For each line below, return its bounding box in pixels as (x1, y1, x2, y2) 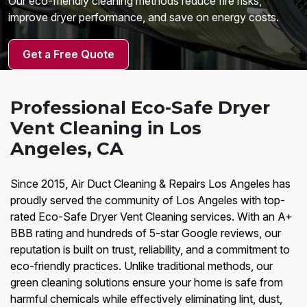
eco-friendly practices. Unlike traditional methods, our (10, 259, 273, 273)
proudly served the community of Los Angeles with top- (10, 193, 285, 207)
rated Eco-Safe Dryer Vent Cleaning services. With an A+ (10, 210, 293, 223)
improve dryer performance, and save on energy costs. (8, 10, 279, 24)
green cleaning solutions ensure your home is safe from (10, 275, 283, 289)
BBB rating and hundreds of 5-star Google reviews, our (10, 226, 281, 240)
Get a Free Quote (23, 47, 114, 61)
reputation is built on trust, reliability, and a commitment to (10, 243, 290, 256)
